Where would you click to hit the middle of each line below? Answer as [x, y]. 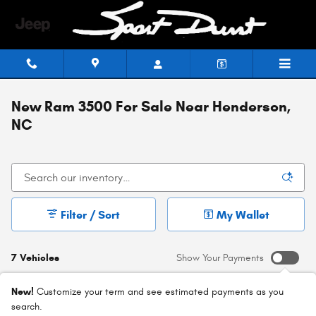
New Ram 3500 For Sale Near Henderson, [151, 107]
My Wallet [243, 214]
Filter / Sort [91, 214]
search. [27, 306]
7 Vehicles [35, 257]
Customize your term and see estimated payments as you [160, 292]
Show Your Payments [220, 257]
